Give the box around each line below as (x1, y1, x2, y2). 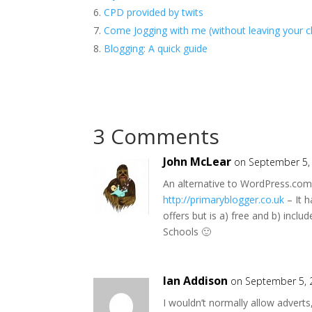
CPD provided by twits (104, 6, 204, 19)
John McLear (163, 154, 232, 170)
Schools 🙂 (163, 225, 212, 239)
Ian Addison (163, 273, 228, 289)
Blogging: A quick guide (104, 42, 208, 56)
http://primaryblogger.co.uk (163, 193, 285, 207)
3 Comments (93, 122, 220, 151)
